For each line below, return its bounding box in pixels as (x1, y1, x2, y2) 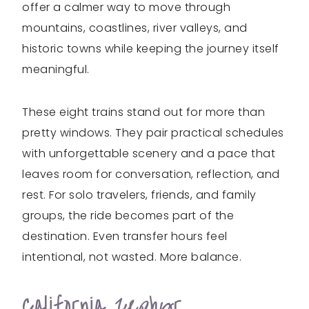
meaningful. (22, 61, 90, 77)
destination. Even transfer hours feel (22, 228, 228, 244)
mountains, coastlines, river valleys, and (22, 20, 248, 36)
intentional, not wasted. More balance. (22, 249, 241, 265)
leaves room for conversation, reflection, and (22, 166, 280, 182)
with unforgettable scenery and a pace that (22, 146, 275, 161)
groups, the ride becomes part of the (22, 208, 234, 223)
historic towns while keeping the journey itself (22, 41, 279, 57)
